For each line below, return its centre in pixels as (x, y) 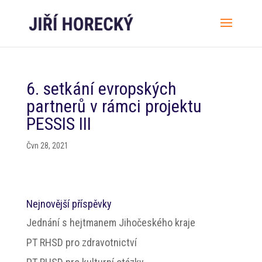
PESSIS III (58, 124)
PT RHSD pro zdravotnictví (81, 242)
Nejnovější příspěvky (69, 204)
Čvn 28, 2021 (47, 146)
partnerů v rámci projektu (114, 106)
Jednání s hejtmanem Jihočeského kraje (111, 223)
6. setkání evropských (101, 89)
